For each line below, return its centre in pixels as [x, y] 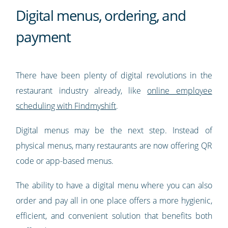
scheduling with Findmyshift [66, 106]
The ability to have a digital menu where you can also [114, 186]
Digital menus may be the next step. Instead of [114, 131]
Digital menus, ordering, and [101, 16]
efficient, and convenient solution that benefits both [114, 216]
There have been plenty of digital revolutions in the [114, 76]
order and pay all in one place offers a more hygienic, [114, 201]
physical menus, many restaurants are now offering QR [114, 146]
